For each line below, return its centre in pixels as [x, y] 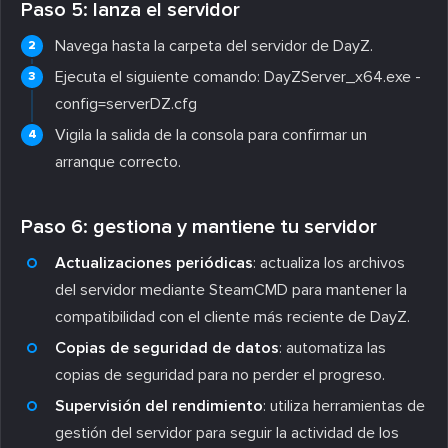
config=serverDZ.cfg [126, 103]
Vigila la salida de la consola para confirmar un [211, 134]
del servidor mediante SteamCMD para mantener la [231, 289]
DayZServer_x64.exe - [342, 76]
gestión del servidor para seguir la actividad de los [227, 432]
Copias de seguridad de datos [167, 347]
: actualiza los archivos [329, 262]
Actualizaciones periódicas [154, 262]
